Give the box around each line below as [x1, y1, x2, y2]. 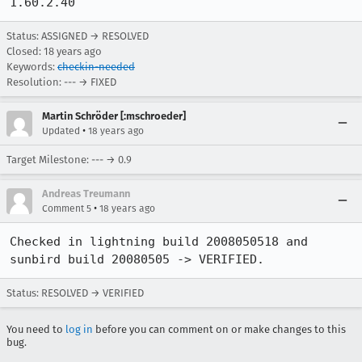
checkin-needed [57, 61, 135, 73]
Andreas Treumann [42, 187, 130, 200]
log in [65, 323, 93, 335]
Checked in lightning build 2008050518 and [10, 234, 308, 249]
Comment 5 [42, 203, 91, 214]
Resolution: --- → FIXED [6, 76, 116, 88]
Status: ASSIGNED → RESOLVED [6, 30, 149, 42]
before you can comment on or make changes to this [93, 323, 346, 335]
